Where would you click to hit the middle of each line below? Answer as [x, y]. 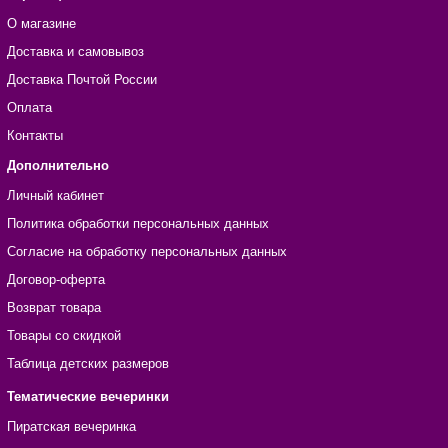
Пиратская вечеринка [71, 427]
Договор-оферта [55, 280]
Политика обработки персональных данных [137, 224]
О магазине [41, 24]
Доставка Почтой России [81, 80]
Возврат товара [53, 308]
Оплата [29, 108]
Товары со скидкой [63, 336]
